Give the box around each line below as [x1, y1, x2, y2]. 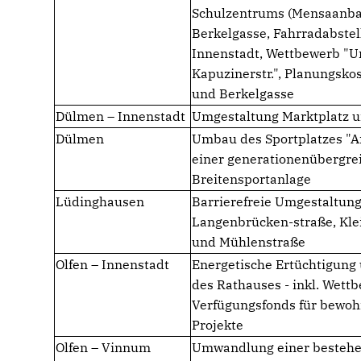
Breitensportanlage [192, 171, 312, 187]
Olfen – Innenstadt [56, 256, 170, 272]
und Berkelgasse [192, 85, 295, 102]
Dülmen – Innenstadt [56, 108, 186, 124]
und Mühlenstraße [192, 234, 306, 250]
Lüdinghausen [56, 193, 145, 210]
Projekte [192, 317, 244, 333]
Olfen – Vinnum [56, 339, 151, 355]
